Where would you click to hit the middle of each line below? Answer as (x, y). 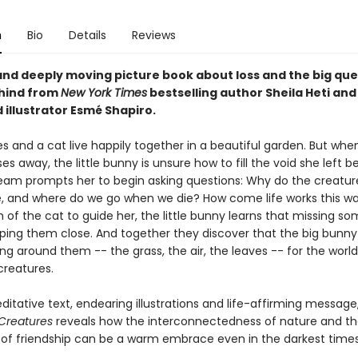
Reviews (153, 35)
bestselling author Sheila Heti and (251, 93)
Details (87, 35)
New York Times (103, 93)
